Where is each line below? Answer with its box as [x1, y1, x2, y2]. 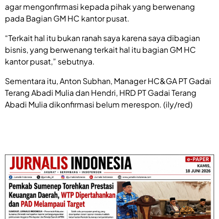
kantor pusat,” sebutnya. [5, 56, 95, 66]
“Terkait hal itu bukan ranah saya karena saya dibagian [5, 32, 200, 43]
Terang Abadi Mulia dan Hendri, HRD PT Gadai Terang [5, 87, 197, 98]
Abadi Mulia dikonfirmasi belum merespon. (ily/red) [5, 99, 193, 109]
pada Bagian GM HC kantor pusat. [5, 13, 130, 23]
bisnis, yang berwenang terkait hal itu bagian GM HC [5, 44, 196, 55]
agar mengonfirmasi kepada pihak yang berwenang [5, 1, 195, 12]
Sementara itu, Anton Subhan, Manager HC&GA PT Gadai [5, 75, 211, 86]
